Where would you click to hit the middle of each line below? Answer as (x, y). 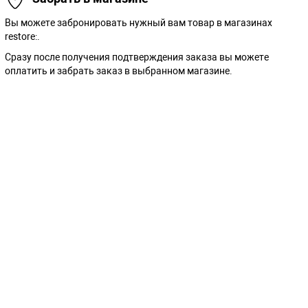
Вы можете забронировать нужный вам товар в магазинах (138, 22)
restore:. (22, 36)
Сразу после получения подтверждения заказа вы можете (136, 57)
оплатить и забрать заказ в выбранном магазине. (118, 70)
